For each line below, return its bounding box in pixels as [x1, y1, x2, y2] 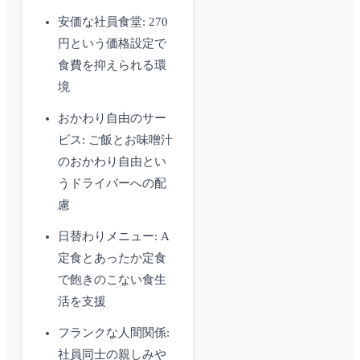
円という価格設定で [58, 37, 166, 51]
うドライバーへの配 [58, 177, 166, 190]
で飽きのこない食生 [58, 273, 166, 287]
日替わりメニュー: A [58, 230, 170, 243]
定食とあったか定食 [58, 252, 166, 265]
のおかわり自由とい [58, 155, 166, 169]
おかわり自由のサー [58, 112, 166, 125]
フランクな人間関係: [58, 326, 170, 340]
